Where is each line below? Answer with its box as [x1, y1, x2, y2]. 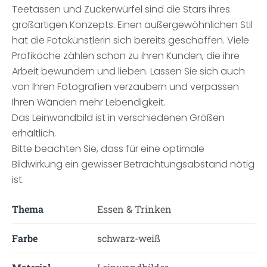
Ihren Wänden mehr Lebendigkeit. [12, 95, 166, 109]
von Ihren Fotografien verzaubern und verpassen [12, 80, 239, 94]
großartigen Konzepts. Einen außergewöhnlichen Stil [12, 18, 253, 32]
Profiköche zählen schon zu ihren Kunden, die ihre [12, 49, 240, 63]
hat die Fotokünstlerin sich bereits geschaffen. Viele [12, 33, 249, 47]
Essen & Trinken [97, 203, 172, 215]
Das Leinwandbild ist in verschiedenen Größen [12, 111, 225, 125]
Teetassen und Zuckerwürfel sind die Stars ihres [12, 2, 230, 16]
